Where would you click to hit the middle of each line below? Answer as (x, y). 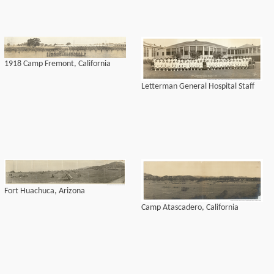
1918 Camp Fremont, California (57, 64)
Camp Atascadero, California (190, 208)
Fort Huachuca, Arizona (45, 191)
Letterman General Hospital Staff (198, 87)
